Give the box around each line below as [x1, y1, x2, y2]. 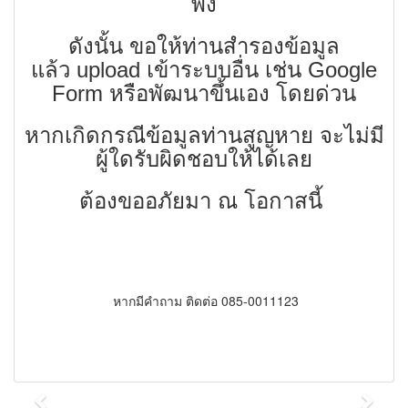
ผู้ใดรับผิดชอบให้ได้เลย [96, 147, 312, 172]
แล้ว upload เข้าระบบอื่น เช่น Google [31, 57, 377, 83]
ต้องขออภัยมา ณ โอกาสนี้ [79, 189, 329, 214]
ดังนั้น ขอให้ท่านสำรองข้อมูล [68, 34, 340, 59]
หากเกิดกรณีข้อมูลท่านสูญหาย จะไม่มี [24, 123, 384, 148]
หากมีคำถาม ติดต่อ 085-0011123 [109, 291, 299, 311]
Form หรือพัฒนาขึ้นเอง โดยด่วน [52, 81, 356, 107]
